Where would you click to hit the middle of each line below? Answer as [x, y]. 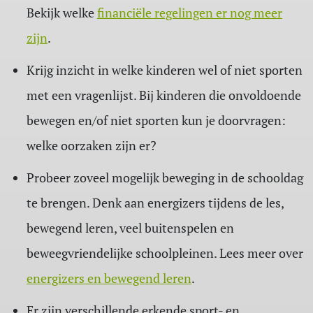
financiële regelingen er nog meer [189, 13]
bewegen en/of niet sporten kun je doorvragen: [156, 121]
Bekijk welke [61, 13]
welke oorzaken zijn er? [91, 146]
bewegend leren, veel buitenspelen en [130, 228]
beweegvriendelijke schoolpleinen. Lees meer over [165, 253]
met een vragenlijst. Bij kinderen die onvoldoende [163, 95]
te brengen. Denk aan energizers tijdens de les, [155, 203]
